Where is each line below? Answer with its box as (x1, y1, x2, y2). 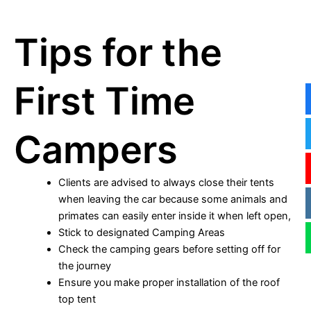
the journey (58, 259, 111, 272)
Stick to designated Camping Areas (58, 226, 225, 239)
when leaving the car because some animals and (58, 192, 287, 205)
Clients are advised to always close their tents (58, 176, 274, 189)
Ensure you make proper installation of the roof (58, 276, 280, 289)
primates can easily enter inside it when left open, (58, 209, 291, 222)
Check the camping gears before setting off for (58, 242, 280, 255)
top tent (58, 292, 96, 305)
